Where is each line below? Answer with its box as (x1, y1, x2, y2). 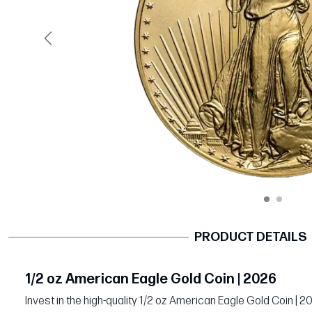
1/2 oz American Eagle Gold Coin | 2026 (25, 270, 276, 288)
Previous (47, 38, 88, 52)
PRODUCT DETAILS (194, 229, 307, 244)
